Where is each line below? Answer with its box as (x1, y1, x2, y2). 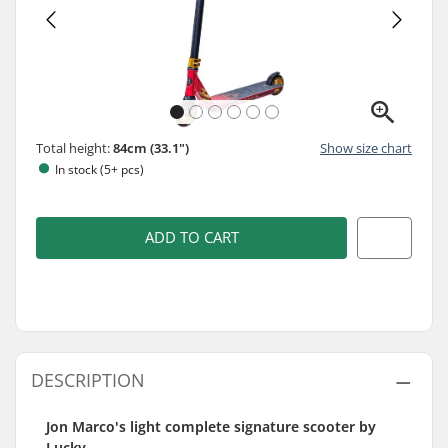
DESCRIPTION (31, 368, 145, 392)
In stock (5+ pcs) (55, 160, 144, 178)
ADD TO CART (144, 227, 239, 248)
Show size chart (320, 138, 412, 157)
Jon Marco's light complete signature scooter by (46, 417, 376, 436)
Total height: (36, 138, 113, 157)
